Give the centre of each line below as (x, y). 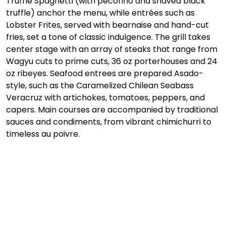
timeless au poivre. (43, 134)
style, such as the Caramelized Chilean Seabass (101, 86)
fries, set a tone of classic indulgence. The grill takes (109, 37)
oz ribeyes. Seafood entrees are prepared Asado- (105, 74)
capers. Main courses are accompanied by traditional (113, 110)
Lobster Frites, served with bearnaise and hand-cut (108, 25)
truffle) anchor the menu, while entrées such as (101, 13)
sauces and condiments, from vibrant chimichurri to (110, 122)
